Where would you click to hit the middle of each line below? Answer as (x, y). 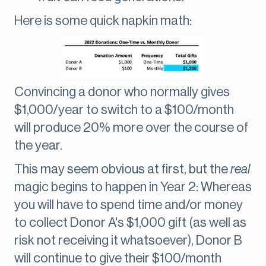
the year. (38, 146)
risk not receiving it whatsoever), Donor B (128, 241)
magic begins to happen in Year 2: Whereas (133, 187)
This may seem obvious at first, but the (122, 170)
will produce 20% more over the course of (131, 128)
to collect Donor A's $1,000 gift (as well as (130, 223)
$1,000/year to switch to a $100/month (124, 110)
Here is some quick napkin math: (103, 21)
